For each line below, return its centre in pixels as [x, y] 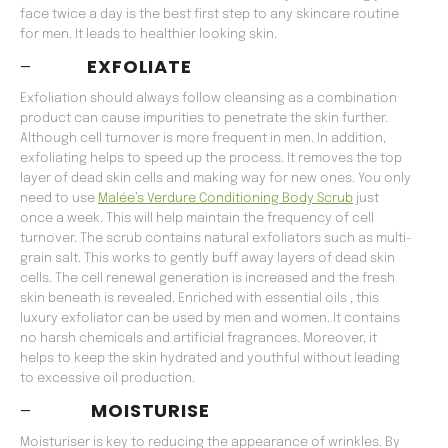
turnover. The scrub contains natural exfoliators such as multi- [216, 239]
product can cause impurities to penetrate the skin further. [204, 119]
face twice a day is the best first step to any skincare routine [209, 15]
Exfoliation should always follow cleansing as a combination [208, 99]
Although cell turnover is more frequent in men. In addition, [203, 139]
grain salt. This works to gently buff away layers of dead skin [207, 259]
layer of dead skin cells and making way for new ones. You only [215, 179]
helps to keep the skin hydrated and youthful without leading [210, 359]
